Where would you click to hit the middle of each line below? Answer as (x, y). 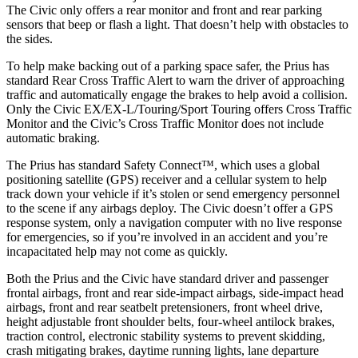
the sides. (30, 38)
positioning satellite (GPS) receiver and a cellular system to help (167, 179)
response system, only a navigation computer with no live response (174, 222)
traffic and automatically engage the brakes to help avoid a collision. (177, 94)
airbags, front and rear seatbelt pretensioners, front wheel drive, (165, 307)
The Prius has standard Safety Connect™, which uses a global (163, 165)
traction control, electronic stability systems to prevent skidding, (166, 336)
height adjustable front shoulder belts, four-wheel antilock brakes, (171, 321)
